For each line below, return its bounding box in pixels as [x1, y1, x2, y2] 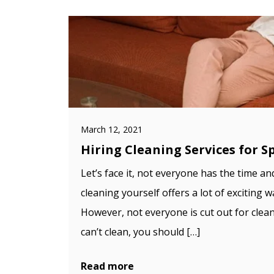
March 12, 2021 [81, 124, 143, 135]
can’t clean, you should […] [81, 225, 200, 239]
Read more [81, 259, 134, 273]
